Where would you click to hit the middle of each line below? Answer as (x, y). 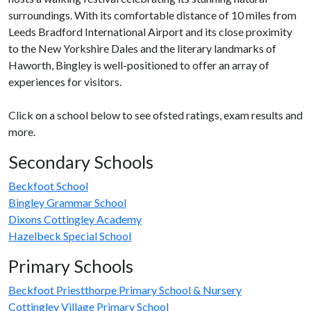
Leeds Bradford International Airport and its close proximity (150, 32)
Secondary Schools (81, 162)
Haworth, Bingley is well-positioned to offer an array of (139, 65)
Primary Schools (71, 266)
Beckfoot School (48, 186)
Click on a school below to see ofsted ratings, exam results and (155, 115)
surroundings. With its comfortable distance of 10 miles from (152, 15)
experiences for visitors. (65, 82)
